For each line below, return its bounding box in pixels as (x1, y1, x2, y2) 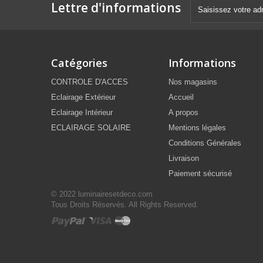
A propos (168, 108, 198, 117)
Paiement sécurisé (168, 169, 232, 178)
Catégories (51, 56, 107, 70)
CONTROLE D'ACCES (51, 77, 128, 87)
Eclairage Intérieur (51, 108, 113, 117)
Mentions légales (168, 123, 226, 133)
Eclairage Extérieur (51, 93, 116, 102)
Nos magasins (168, 77, 217, 87)
